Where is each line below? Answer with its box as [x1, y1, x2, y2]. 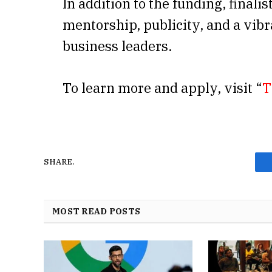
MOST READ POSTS [52, 205, 141, 217]
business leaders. [63, 36, 172, 55]
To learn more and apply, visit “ [63, 78, 262, 97]
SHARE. [44, 157, 74, 168]
